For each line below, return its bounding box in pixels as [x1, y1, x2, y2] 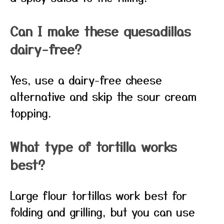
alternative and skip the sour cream [10, 88, 196, 104]
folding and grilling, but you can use [10, 203, 195, 219]
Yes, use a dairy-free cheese [10, 71, 162, 87]
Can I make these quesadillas [10, 21, 191, 40]
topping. [10, 104, 51, 120]
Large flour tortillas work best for [10, 187, 187, 203]
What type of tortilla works [10, 137, 177, 155]
